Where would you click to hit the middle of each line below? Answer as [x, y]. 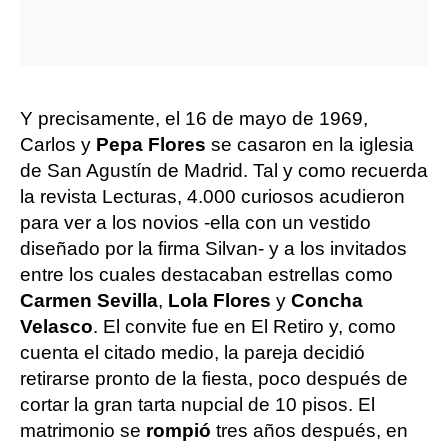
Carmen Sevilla [89, 300]
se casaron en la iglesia [312, 144]
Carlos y [58, 144]
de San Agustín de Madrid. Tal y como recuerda [224, 170]
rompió [181, 430]
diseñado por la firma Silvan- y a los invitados [213, 248]
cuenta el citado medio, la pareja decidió [192, 352]
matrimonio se [83, 430]
